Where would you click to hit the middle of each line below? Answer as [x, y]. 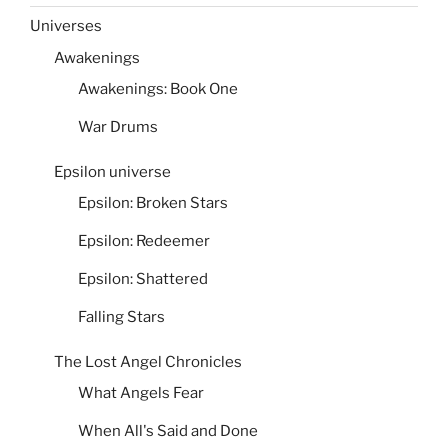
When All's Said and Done [168, 431]
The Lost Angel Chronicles [148, 361]
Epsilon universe [112, 171]
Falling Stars [121, 317]
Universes [66, 26]
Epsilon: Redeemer [144, 241]
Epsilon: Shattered [143, 279]
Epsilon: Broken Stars [153, 203]
